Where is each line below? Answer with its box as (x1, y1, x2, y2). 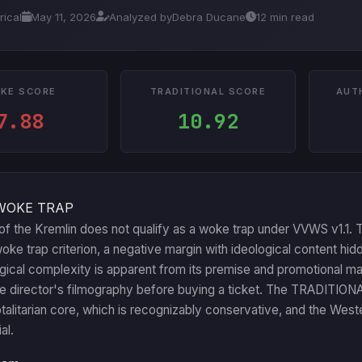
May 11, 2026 (31, 10, 96, 23)
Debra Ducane (172, 10, 246, 23)
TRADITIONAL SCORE (149, 85, 266, 97)
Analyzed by (109, 10, 172, 23)
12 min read (256, 10, 314, 23)
